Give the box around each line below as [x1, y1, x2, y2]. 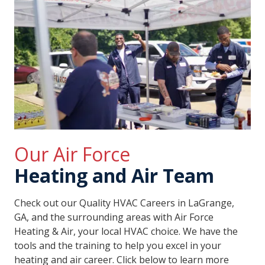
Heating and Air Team [14, 162, 214, 188]
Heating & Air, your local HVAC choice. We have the [14, 224, 238, 238]
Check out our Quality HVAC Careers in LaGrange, [14, 196, 234, 209]
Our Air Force [14, 141, 130, 167]
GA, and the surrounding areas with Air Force [14, 210, 214, 224]
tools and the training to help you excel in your [14, 238, 221, 252]
